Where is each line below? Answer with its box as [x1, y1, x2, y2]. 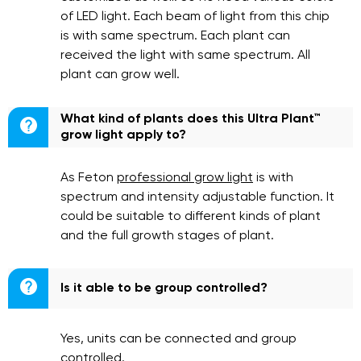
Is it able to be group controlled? [60, 282, 268, 295]
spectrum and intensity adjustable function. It [60, 191, 334, 204]
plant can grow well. [60, 68, 180, 81]
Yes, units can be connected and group [60, 333, 297, 346]
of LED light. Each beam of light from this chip [60, 10, 330, 23]
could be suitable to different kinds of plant [60, 210, 321, 223]
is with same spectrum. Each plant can [60, 30, 290, 43]
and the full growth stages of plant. [60, 230, 274, 243]
